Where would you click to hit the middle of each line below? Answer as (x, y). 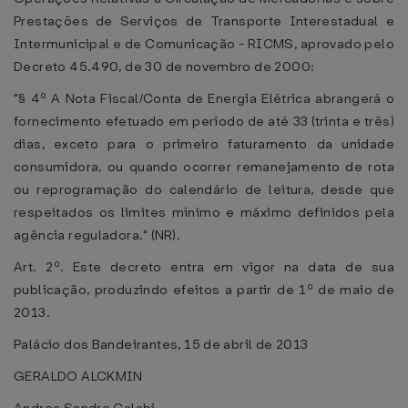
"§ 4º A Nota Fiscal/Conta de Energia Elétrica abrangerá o (204, 98)
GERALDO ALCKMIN (78, 376)
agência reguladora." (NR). (97, 235)
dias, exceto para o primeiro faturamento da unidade (204, 144)
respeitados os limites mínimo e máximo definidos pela (204, 212)
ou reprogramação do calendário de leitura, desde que (204, 189)
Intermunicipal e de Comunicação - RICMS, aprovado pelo (204, 44)
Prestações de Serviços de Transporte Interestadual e (204, 21)
